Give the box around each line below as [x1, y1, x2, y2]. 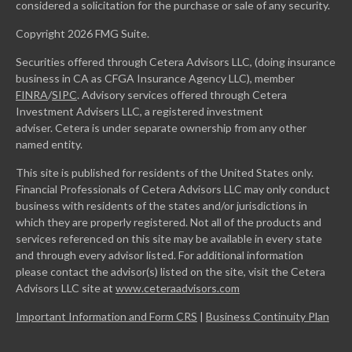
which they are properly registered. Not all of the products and [16, 215, 321, 229]
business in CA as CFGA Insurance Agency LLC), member [16, 71, 295, 86]
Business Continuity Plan [206, 310, 329, 324]
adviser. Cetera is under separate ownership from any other [16, 121, 306, 135]
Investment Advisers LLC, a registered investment [16, 104, 263, 119]
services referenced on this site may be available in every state [16, 232, 322, 246]
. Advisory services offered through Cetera [77, 88, 287, 102]
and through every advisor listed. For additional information [16, 248, 303, 262]
